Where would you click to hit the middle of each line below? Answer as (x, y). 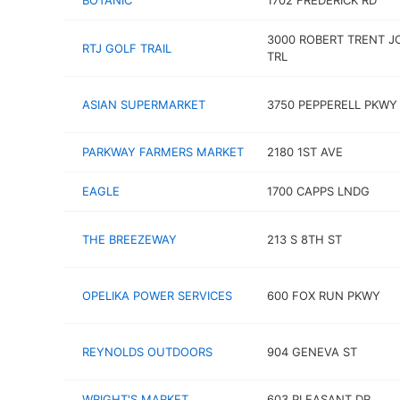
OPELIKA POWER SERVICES (157, 295)
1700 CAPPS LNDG (318, 191)
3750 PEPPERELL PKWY (332, 104)
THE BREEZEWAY (129, 239)
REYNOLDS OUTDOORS (147, 351)
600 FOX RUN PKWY (323, 295)
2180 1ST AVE (304, 152)
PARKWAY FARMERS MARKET (163, 152)
